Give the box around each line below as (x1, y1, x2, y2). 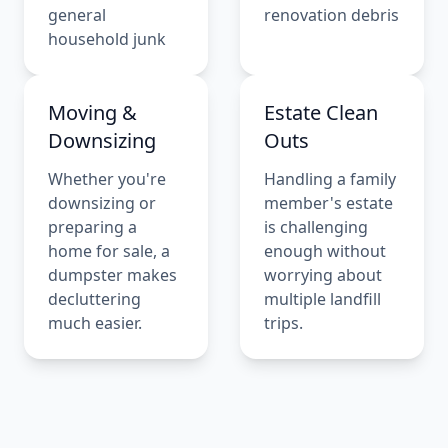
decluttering (48, 287, 141, 310)
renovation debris (264, 3, 399, 26)
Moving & (48, 98, 137, 126)
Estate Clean (264, 98, 378, 126)
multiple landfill (264, 287, 381, 310)
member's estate (264, 191, 393, 214)
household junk (48, 27, 166, 50)
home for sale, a (48, 239, 170, 262)
